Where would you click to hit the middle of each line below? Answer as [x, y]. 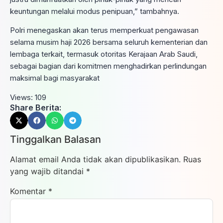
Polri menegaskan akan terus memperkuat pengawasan [104, 30]
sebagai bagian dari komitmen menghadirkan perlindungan [108, 66]
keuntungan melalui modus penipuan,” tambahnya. [95, 11]
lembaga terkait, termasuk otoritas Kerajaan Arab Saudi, [104, 54]
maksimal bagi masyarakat [55, 78]
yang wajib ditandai [48, 171]
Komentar [29, 191]
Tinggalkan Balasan [56, 139]
